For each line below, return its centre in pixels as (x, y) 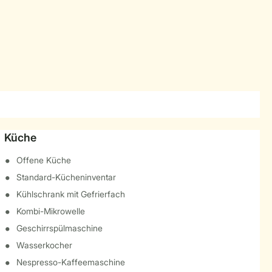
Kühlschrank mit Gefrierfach (70, 194)
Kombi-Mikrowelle (50, 211)
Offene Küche (43, 160)
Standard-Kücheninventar (66, 177)
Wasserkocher (44, 245)
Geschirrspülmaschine (59, 228)
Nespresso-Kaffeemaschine (70, 262)
